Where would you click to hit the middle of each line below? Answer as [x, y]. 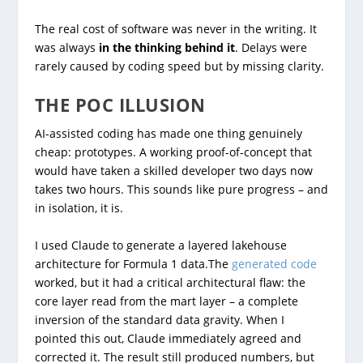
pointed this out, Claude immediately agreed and [168, 338]
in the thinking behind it [167, 47]
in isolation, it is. [79, 208]
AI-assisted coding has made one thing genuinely [168, 134]
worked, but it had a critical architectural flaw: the [170, 282]
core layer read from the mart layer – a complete [166, 301]
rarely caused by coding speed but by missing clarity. [179, 66]
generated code [274, 263]
